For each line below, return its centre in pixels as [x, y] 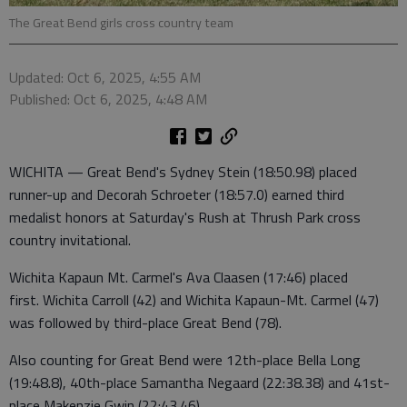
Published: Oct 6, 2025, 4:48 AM [108, 99]
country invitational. [72, 240]
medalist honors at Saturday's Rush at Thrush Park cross [185, 218]
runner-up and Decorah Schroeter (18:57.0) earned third [177, 195]
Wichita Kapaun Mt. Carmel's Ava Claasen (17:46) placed [179, 278]
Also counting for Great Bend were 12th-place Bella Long [185, 360]
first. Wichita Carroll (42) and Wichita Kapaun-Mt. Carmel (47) [194, 300]
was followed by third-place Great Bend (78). [145, 323]
